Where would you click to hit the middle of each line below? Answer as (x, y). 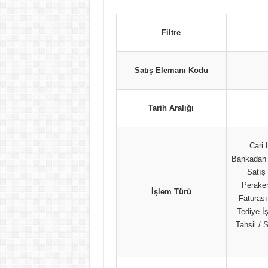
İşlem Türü (171, 192)
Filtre (171, 33)
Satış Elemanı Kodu (171, 70)
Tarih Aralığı (171, 108)
